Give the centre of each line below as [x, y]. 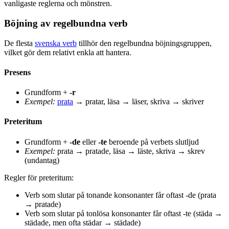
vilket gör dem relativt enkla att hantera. [68, 52]
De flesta [19, 43]
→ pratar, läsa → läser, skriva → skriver [139, 102]
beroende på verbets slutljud [153, 142]
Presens [17, 72]
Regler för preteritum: [39, 177]
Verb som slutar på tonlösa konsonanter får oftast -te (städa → [123, 213]
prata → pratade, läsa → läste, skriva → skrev [130, 151]
